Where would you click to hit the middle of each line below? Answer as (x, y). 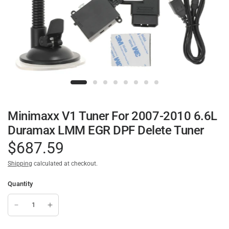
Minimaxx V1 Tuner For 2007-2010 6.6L (112, 116)
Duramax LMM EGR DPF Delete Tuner (106, 131)
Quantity (20, 184)
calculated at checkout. (65, 164)
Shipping (20, 164)
